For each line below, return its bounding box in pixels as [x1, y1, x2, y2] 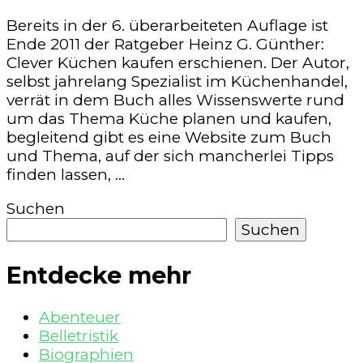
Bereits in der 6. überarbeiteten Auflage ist [6, 16, 328, 36]
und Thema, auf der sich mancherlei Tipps [6, 147, 334, 166]
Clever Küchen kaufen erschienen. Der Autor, [6, 53, 349, 73]
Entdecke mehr [6, 260, 191, 289]
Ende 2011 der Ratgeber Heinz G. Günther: [6, 35, 324, 54]
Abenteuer [39, 308, 121, 327]
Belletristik [39, 327, 118, 346]
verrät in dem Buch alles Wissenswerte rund [6, 91, 344, 110]
